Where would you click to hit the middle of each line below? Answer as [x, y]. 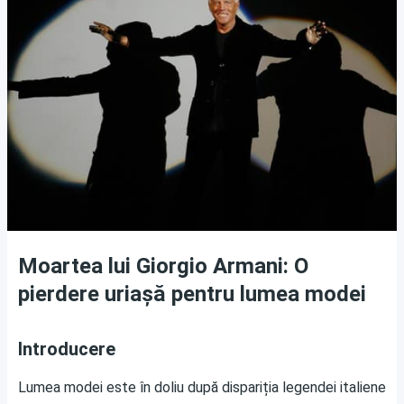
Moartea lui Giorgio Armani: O [163, 266]
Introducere [67, 349]
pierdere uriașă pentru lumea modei [192, 294]
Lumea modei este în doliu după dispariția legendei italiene [202, 387]
